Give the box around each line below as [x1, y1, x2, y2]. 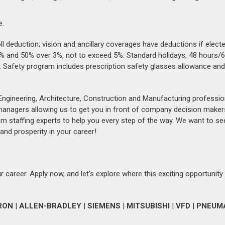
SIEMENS [87, 201, 121, 210]
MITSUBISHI [127, 201, 170, 210]
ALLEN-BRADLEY [19, 201, 81, 210]
